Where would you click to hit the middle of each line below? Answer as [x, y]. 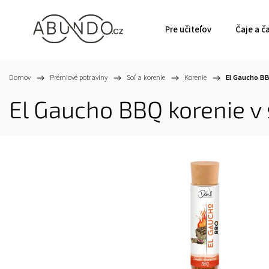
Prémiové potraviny [79, 77]
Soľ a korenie [146, 77]
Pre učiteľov [188, 30]
